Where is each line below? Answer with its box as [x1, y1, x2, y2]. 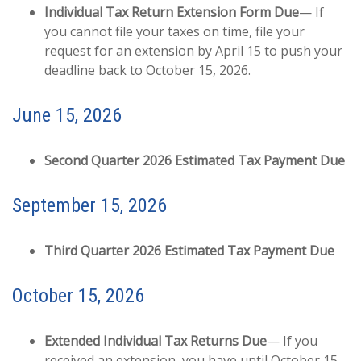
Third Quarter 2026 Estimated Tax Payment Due [44, 242, 334, 259]
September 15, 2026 [12, 194, 167, 217]
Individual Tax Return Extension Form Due [44, 3, 299, 21]
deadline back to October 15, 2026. [44, 61, 251, 79]
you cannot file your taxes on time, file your [44, 23, 305, 40]
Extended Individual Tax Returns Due [44, 332, 267, 350]
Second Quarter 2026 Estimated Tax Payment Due [44, 151, 345, 169]
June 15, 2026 [12, 104, 122, 127]
